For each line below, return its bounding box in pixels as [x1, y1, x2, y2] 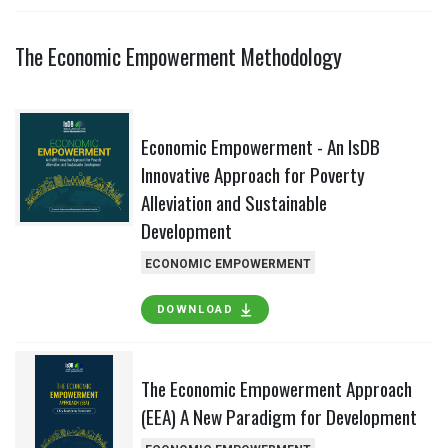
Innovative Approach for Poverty [140, 159, 365, 189]
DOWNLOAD [156, 303, 234, 317]
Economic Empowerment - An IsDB [140, 131, 380, 161]
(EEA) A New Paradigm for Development [140, 402, 417, 432]
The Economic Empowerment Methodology [15, 39, 342, 72]
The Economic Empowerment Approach [140, 374, 412, 404]
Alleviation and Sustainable [140, 187, 327, 217]
